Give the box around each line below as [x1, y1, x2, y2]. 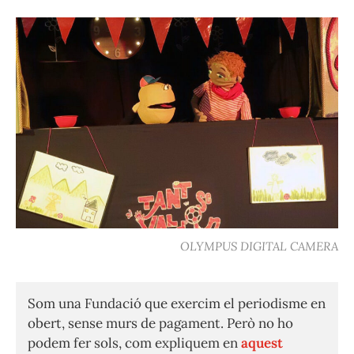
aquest [241, 334, 283, 352]
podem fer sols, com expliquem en [28, 334, 241, 352]
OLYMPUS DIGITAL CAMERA [180, 239, 338, 254]
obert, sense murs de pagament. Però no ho [28, 314, 293, 333]
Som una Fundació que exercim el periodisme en [28, 295, 326, 313]
